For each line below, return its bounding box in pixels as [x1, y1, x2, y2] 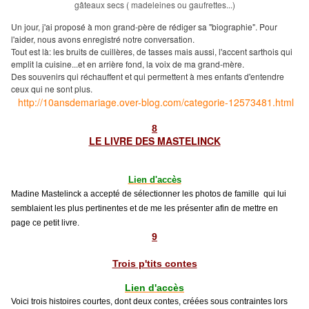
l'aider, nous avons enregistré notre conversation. [11, 33, 195, 46]
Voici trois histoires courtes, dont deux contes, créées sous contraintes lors [11, 296, 288, 306]
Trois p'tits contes [112, 257, 197, 269]
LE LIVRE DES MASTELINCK [88, 134, 221, 148]
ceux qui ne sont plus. [11, 83, 92, 95]
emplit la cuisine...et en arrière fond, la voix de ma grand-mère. [11, 58, 244, 70]
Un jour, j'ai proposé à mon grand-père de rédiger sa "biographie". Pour [11, 21, 277, 33]
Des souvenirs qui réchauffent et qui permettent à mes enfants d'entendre [11, 70, 284, 83]
